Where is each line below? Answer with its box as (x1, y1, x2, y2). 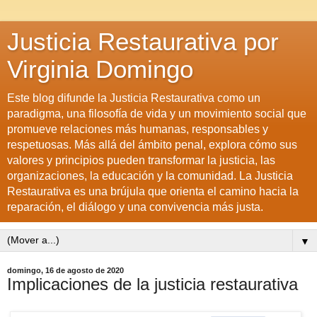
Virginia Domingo (7, 56, 193, 83)
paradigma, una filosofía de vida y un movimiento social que (7, 108, 306, 120)
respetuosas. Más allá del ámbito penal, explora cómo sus (7, 139, 297, 151)
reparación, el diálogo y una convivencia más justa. (7, 201, 263, 213)
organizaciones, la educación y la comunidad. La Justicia (7, 170, 293, 182)
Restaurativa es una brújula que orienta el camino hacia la (7, 185, 299, 197)
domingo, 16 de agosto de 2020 (7, 266, 124, 275)
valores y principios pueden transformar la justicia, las (7, 154, 275, 166)
